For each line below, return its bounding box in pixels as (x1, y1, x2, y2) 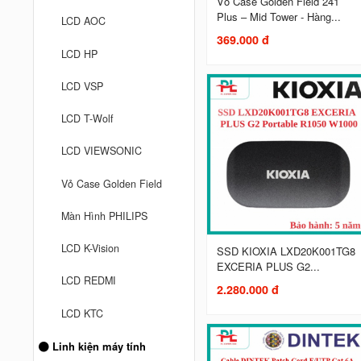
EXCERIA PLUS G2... (216, 259, 320, 275)
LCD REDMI (61, 273, 117, 288)
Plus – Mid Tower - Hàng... (216, 9, 341, 25)
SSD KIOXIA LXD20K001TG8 (216, 243, 355, 259)
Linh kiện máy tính (49, 338, 147, 354)
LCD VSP (61, 78, 104, 93)
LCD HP (61, 46, 98, 61)
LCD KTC (61, 305, 104, 321)
